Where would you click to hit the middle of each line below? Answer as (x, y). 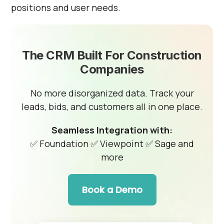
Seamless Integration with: (112, 130)
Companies (112, 69)
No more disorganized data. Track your (112, 93)
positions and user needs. (66, 7)
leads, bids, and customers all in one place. (112, 106)
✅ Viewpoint (118, 143)
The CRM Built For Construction (112, 55)
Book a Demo (112, 190)
